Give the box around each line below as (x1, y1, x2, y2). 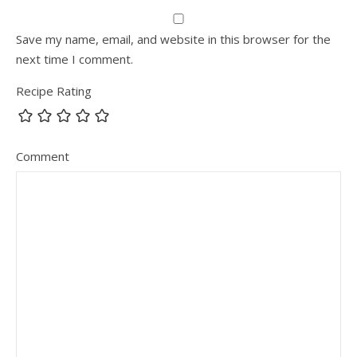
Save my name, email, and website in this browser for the (16, 31, 331, 48)
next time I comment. (16, 51, 133, 68)
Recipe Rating (16, 83, 92, 100)
